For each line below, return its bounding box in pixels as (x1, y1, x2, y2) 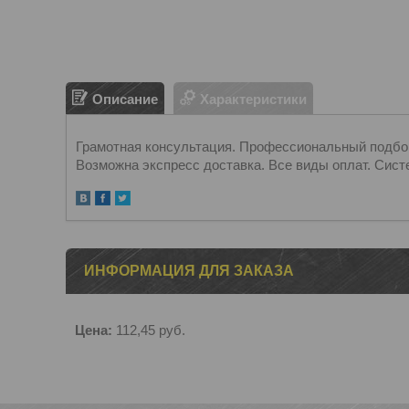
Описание (92, 90, 158, 107)
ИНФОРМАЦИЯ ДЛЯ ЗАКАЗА (84, 263, 294, 278)
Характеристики (200, 90, 307, 107)
